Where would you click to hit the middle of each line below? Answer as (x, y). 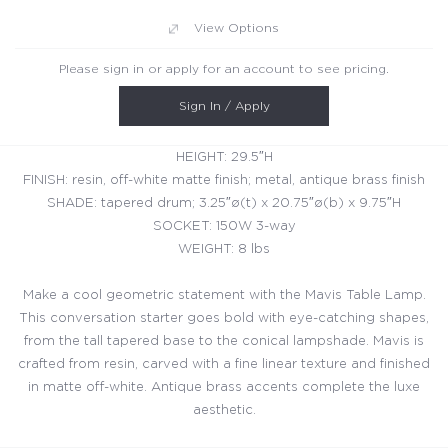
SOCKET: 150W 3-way (224, 227)
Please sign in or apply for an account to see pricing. (224, 69)
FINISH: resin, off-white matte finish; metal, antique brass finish (224, 181)
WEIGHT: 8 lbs (224, 250)
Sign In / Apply (224, 106)
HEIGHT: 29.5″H (224, 158)
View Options (236, 28)
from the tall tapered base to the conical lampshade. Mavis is (224, 342)
